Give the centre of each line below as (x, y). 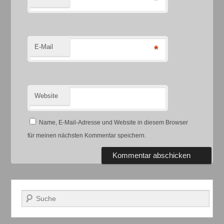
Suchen (34, 196)
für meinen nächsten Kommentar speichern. (87, 136)
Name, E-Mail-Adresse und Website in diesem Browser (114, 123)
